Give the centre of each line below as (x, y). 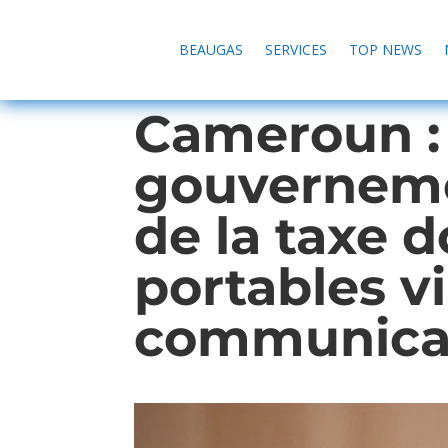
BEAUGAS (210, 49)
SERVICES (295, 49)
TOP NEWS (385, 49)
